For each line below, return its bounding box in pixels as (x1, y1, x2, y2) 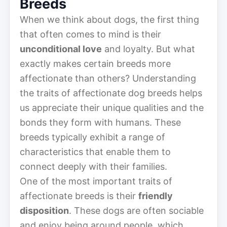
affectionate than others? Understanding (20, 72, 196, 84)
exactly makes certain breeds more (20, 58, 171, 69)
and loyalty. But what (102, 43, 195, 54)
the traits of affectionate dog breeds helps (20, 87, 202, 98)
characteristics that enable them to (20, 146, 171, 157)
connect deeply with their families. (20, 161, 167, 172)
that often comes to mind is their (20, 28, 161, 40)
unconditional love (20, 43, 102, 54)
